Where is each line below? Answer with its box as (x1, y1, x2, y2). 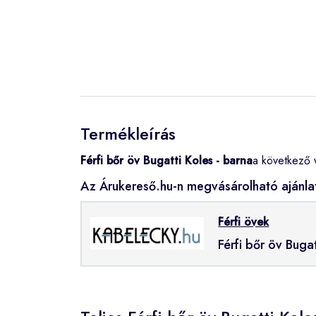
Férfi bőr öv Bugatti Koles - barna (80, 152, 253, 169)
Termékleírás (80, 121, 176, 146)
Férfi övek (218, 213, 269, 230)
